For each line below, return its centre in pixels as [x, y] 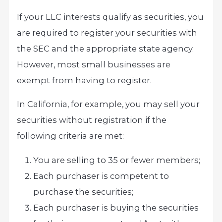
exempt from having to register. [84, 80]
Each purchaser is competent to [101, 176]
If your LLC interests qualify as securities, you [111, 17]
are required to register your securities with [107, 32]
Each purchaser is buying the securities [116, 207]
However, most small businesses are [94, 64]
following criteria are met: [71, 136]
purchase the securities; [83, 192]
